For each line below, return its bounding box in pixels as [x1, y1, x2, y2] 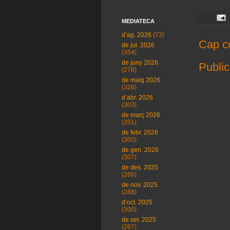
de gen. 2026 [122, 146, 159, 154]
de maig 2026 [122, 76, 160, 84]
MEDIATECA [122, 18, 155, 24]
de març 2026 [122, 111, 160, 119]
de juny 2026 [122, 59, 158, 66]
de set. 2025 [122, 216, 156, 223]
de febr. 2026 [122, 129, 158, 136]
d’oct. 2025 [122, 199, 152, 206]
